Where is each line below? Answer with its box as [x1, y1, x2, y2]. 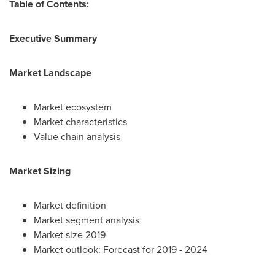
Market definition [34, 198, 106, 212]
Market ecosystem [34, 99, 112, 114]
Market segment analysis [34, 212, 139, 227]
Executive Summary [9, 31, 97, 45]
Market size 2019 [34, 227, 106, 242]
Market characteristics [34, 114, 127, 129]
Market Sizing [9, 163, 71, 178]
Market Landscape [9, 65, 91, 80]
